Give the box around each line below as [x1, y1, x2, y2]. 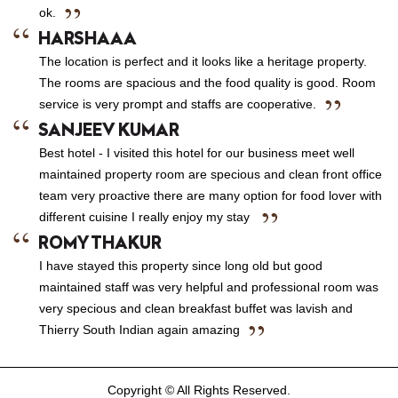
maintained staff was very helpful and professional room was [39, 280, 378, 294]
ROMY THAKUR [38, 235, 162, 252]
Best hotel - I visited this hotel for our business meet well [39, 146, 354, 160]
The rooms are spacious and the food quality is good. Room [39, 76, 376, 90]
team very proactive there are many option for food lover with [39, 188, 382, 203]
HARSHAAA [38, 30, 137, 48]
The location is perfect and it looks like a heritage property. [39, 54, 367, 68]
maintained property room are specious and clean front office [39, 167, 382, 181]
